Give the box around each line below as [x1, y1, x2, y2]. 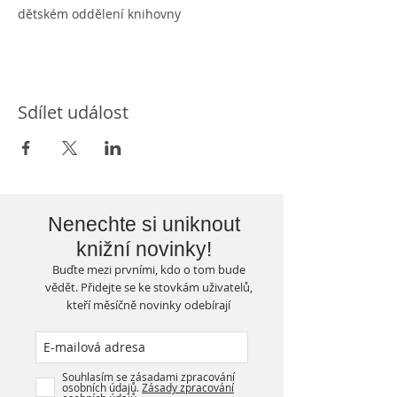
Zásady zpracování [142, 380, 234, 394]
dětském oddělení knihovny [18, 5, 181, 22]
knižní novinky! [76, 237, 212, 261]
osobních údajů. [62, 380, 142, 394]
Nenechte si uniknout [48, 213, 240, 236]
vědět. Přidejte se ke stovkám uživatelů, [44, 279, 253, 295]
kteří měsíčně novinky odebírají [66, 297, 230, 313]
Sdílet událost [18, 100, 128, 124]
